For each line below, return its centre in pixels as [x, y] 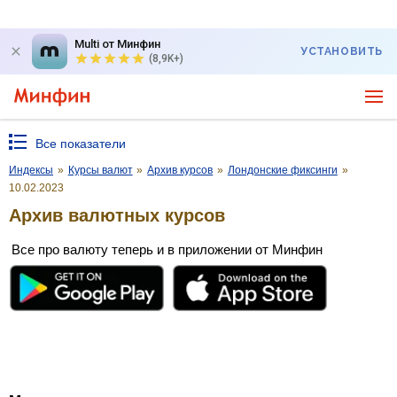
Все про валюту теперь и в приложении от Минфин [167, 249]
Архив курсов [180, 170]
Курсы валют [100, 170]
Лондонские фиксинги [282, 170]
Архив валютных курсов [117, 215]
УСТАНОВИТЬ [342, 51]
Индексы [31, 170]
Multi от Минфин [117, 44]
